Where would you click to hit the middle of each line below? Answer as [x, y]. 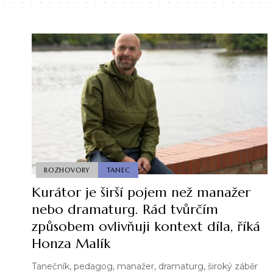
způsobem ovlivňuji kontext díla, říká [146, 227]
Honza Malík [71, 244]
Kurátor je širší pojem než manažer [141, 193]
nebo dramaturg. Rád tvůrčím [125, 210]
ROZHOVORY [67, 170]
